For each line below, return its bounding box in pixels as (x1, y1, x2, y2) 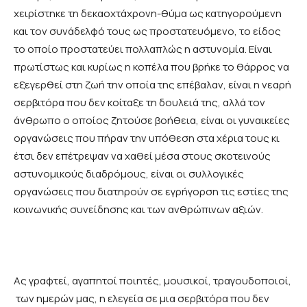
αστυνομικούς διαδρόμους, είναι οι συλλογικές (14, 167, 244, 182)
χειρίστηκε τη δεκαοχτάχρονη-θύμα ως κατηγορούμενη (14, 6, 282, 21)
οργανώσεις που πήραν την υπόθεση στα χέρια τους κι (14, 131, 280, 146)
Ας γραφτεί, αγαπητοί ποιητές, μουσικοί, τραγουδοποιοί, (14, 273, 291, 288)
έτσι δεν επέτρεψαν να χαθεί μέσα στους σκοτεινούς (14, 149, 271, 164)
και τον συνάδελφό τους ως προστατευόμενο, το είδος (14, 24, 281, 39)
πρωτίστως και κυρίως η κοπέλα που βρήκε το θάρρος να (14, 60, 289, 75)
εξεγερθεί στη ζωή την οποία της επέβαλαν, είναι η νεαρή (14, 77, 291, 93)
